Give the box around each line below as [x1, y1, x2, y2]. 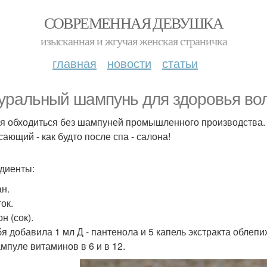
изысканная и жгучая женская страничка [40, 33, 227, 49]
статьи [162, 54, 198, 72]
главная [52, 54, 97, 72]
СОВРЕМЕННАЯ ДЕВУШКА [44, 13, 223, 33]
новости [107, 54, 151, 72]
